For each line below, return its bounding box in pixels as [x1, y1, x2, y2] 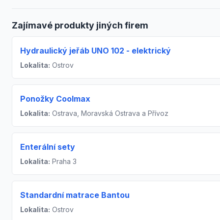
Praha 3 [50, 157, 77, 166]
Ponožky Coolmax [20, 94, 90, 104]
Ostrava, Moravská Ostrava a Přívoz [50, 109, 168, 118]
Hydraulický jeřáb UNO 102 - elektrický [20, 46, 171, 56]
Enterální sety [20, 142, 75, 152]
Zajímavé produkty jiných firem [12, 20, 148, 31]
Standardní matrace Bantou [20, 190, 130, 200]
